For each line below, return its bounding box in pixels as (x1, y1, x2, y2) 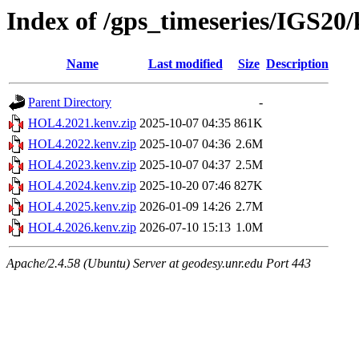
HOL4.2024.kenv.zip (28, 179, 136, 193)
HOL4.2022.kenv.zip (28, 137, 136, 151)
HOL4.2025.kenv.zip (28, 200, 136, 214)
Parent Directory (28, 95, 111, 110)
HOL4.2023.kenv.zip (28, 158, 136, 172)
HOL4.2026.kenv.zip (28, 220, 136, 235)
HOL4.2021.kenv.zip (28, 116, 136, 131)
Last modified (147, 57, 223, 71)
